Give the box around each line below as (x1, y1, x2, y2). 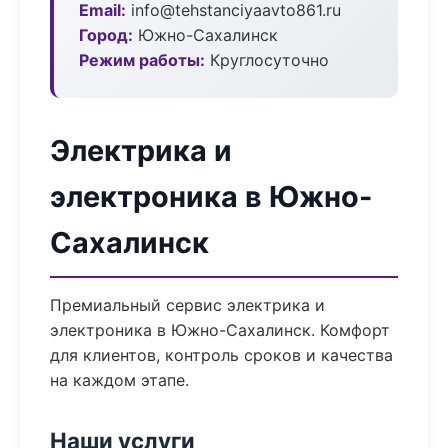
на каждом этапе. (50, 370, 189, 390)
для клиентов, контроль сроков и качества (50, 345, 393, 365)
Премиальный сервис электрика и (50, 295, 325, 315)
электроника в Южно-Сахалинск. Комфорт (50, 320, 390, 340)
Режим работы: (79, 50, 205, 70)
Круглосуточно (205, 50, 329, 70)
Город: (79, 25, 133, 45)
